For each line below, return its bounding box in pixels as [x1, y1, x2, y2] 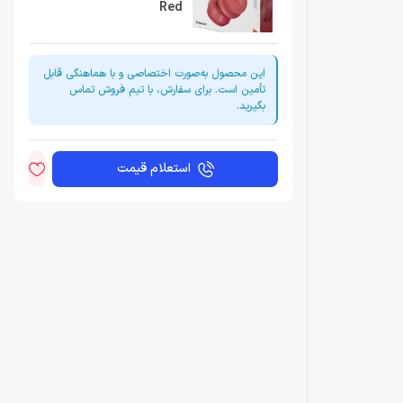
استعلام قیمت [116, 159, 191, 179]
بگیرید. [237, 97, 265, 114]
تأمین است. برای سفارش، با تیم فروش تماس [69, 81, 265, 98]
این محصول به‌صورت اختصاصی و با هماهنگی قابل [43, 65, 265, 82]
